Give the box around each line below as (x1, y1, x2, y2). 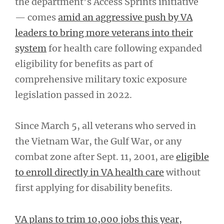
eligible (176, 151, 209, 162)
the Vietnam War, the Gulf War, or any (15, 135, 181, 147)
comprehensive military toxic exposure (15, 73, 187, 85)
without (164, 166, 200, 178)
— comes (15, 11, 58, 23)
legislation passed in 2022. (15, 88, 132, 100)
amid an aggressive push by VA (58, 11, 192, 23)
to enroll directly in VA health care (15, 166, 164, 178)
